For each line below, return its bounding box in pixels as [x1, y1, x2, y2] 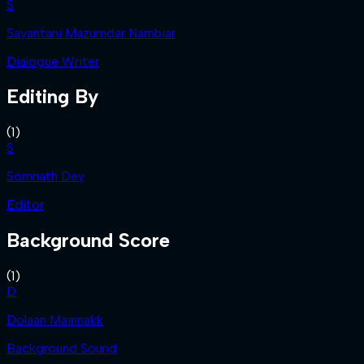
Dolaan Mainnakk [6, 312, 103, 328]
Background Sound [6, 340, 117, 357]
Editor [6, 197, 44, 213]
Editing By [6, 84, 98, 109]
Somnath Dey [6, 168, 84, 184]
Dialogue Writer [6, 53, 99, 69]
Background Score [6, 228, 170, 253]
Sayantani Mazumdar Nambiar [6, 24, 175, 41]
